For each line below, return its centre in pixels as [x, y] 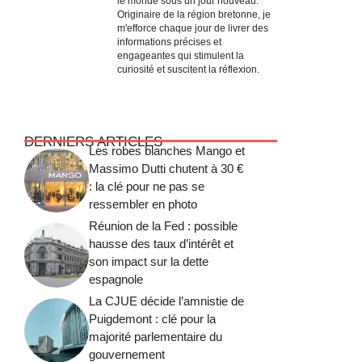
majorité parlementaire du [156, 337]
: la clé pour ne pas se [147, 187]
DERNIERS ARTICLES [93, 142]
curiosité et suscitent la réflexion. [188, 70]
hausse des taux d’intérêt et [161, 244]
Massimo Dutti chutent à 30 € [166, 169]
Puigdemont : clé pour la [152, 319]
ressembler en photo [143, 204]
